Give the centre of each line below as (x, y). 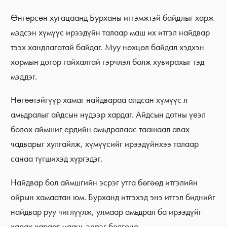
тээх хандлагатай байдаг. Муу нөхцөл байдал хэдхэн (108, 47)
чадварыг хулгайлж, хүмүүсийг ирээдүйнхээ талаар (105, 144)
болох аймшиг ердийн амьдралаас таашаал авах (100, 129)
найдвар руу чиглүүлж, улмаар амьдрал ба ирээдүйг (106, 212)
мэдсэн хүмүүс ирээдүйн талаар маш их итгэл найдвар (110, 32)
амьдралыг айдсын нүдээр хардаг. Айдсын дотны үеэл (108, 115)
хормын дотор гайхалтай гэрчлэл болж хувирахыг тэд (108, 62)
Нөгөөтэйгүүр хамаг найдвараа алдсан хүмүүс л (99, 100)
